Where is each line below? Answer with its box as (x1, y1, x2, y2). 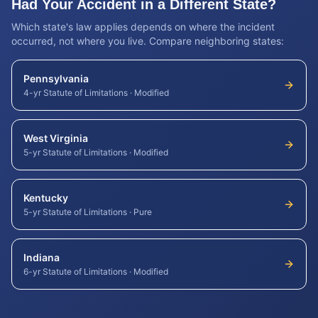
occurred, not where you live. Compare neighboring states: (11, 35, 284, 47)
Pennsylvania (23, 72, 89, 84)
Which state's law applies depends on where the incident (11, 21, 275, 33)
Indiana (23, 251, 60, 263)
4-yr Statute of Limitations (23, 87, 128, 98)
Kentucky (23, 192, 68, 204)
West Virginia (23, 132, 88, 144)
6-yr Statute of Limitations (23, 266, 127, 277)
